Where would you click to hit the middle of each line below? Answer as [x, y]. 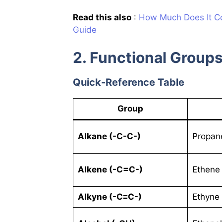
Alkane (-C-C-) [109, 137]
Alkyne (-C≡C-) [110, 197]
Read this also [102, 17]
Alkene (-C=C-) [110, 170]
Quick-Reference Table [129, 83]
